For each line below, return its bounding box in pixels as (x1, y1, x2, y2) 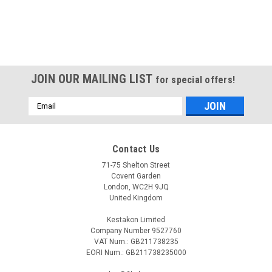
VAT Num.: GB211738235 (93, 237, 178, 246)
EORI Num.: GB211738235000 (86, 248, 186, 257)
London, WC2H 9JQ (103, 182, 169, 191)
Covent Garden (111, 171, 161, 180)
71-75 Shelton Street (102, 160, 170, 169)
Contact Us (112, 143, 160, 155)
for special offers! (155, 73, 236, 86)
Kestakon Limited (107, 215, 165, 224)
